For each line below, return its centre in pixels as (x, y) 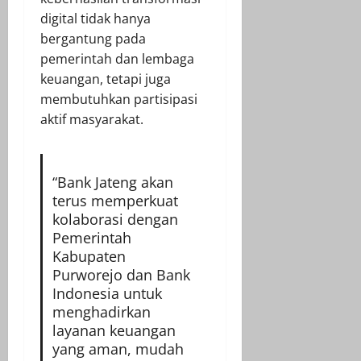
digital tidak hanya (95, 18)
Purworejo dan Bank (121, 274)
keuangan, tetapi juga (106, 79)
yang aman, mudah (118, 349)
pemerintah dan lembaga (117, 58)
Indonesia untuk (107, 293)
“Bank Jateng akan (112, 182)
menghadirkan (101, 311)
